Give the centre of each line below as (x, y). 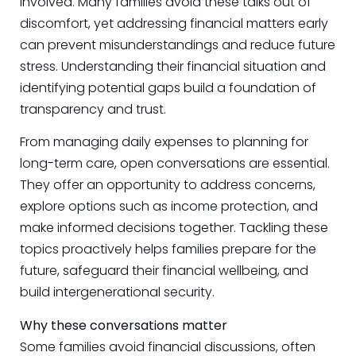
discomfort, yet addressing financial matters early (174, 23)
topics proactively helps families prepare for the (168, 250)
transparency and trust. (93, 109)
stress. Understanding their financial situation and (173, 66)
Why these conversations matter (124, 325)
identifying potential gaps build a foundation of (168, 88)
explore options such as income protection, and (169, 207)
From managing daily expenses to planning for (164, 142)
